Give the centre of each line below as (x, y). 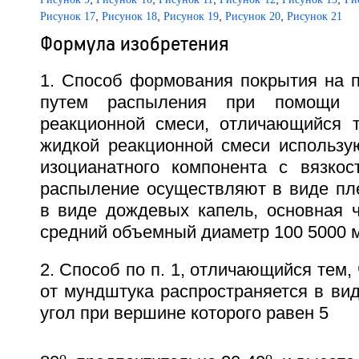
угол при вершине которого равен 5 (184, 313)
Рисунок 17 (67, 16)
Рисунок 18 (129, 16)
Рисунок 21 (314, 16)
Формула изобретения (134, 43)
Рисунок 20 (252, 16)
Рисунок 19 (191, 16)
